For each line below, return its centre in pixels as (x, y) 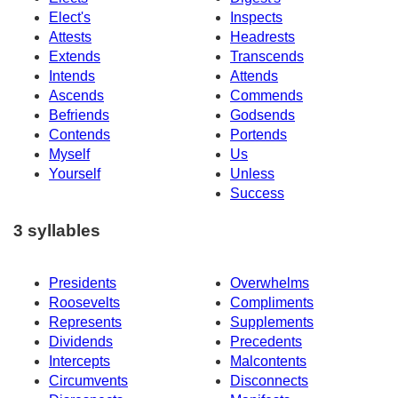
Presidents (83, 283)
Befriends (79, 115)
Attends (254, 76)
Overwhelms (270, 283)
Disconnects (269, 381)
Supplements (272, 322)
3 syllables (57, 231)
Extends (75, 56)
